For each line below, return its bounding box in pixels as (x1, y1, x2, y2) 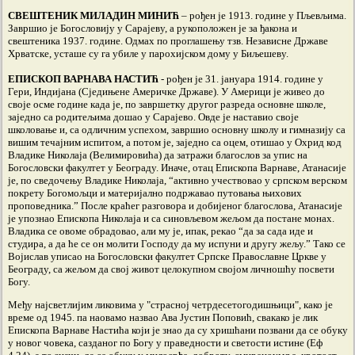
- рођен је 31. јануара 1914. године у (158, 73, 323, 85)
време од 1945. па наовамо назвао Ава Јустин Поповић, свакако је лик (8, 311, 318, 323)
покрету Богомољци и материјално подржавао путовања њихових (8, 187, 302, 199)
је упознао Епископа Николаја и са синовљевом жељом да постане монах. (8, 212, 334, 224)
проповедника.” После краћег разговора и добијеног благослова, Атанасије (8, 200, 342, 212)
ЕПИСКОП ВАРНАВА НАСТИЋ (8, 73, 158, 85)
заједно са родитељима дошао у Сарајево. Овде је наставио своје (8, 111, 299, 123)
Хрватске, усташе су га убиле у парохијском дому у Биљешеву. (8, 48, 288, 59)
